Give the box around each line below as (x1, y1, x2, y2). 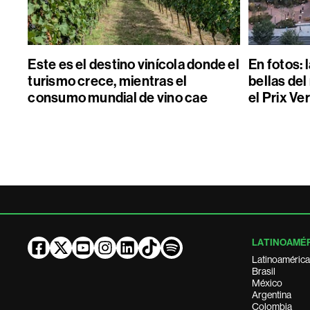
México (252, 277, 283, 289)
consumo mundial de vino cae (28, 89, 208, 106)
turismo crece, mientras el (28, 73, 188, 89)
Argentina (252, 289, 292, 300)
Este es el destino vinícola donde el (28, 56, 239, 73)
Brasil (252, 266, 276, 277)
